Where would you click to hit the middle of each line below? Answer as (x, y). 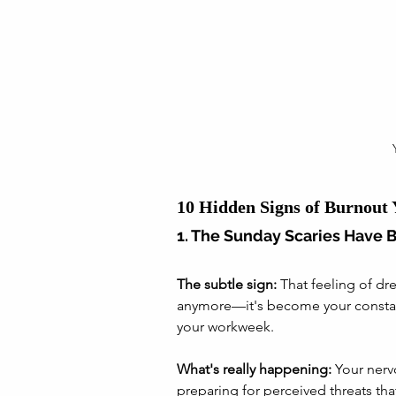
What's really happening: (254, 369)
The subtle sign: (227, 284)
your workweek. (225, 326)
